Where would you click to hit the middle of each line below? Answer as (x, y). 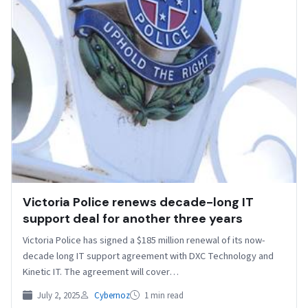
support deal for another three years (133, 218)
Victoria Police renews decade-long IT (138, 202)
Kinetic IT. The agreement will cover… (101, 272)
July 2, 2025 (57, 295)
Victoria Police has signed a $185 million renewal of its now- (144, 240)
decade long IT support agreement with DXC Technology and (148, 256)
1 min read (163, 295)
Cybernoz (112, 295)
